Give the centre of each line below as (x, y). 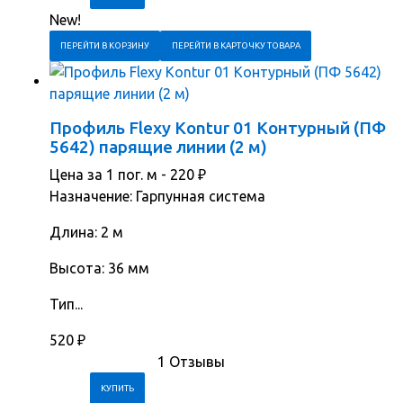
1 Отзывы (191, 362)
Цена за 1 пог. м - (110, 175)
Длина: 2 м (86, 233)
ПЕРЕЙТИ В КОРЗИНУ (105, 46)
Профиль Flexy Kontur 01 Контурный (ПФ (218, 128)
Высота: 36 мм (99, 269)
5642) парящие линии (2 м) (158, 147)
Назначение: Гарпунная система (157, 197)
